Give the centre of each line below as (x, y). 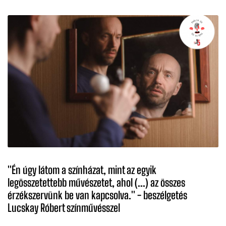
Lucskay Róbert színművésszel (64, 208)
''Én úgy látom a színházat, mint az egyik (82, 170)
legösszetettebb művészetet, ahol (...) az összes (96, 182)
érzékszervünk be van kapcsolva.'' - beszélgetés (97, 195)
